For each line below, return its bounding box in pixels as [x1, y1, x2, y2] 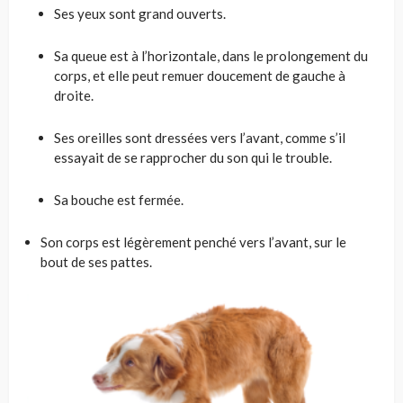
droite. [54, 87, 94, 104]
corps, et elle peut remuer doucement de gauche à [54, 67, 345, 85]
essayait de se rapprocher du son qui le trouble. [54, 149, 332, 166]
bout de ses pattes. [40, 254, 152, 271]
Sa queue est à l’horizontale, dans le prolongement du [54, 48, 368, 65]
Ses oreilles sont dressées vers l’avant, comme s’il [54, 130, 345, 147]
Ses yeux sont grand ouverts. [54, 5, 226, 22]
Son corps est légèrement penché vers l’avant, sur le [40, 234, 346, 251]
